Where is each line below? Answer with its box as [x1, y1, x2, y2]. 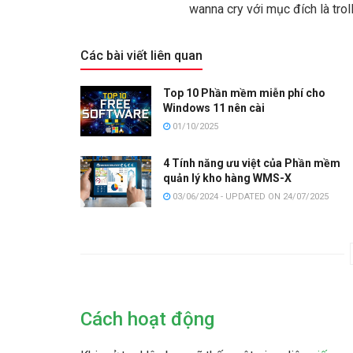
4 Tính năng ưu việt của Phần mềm [163, 157, 340, 170]
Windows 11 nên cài [163, 101, 265, 114]
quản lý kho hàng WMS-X [163, 172, 294, 185]
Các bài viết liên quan [80, 47, 203, 63]
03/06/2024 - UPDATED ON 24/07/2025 [170, 191, 329, 203]
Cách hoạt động [80, 307, 214, 330]
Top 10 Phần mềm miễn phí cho [163, 86, 325, 99]
